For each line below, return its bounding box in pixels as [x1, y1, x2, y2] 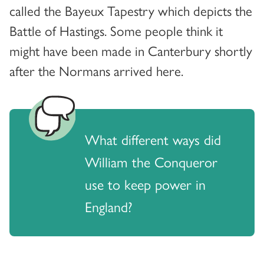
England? [85, 196, 133, 216]
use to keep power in [85, 173, 206, 194]
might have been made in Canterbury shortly [9, 40, 252, 60]
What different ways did [85, 128, 221, 149]
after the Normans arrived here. [9, 60, 183, 80]
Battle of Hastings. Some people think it [9, 20, 223, 40]
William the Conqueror [85, 151, 217, 171]
